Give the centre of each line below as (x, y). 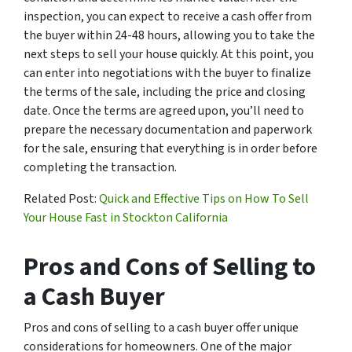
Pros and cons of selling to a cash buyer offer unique (161, 327)
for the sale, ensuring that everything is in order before (170, 148)
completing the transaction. (100, 167)
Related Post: (61, 198)
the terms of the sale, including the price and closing (165, 92)
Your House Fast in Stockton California (126, 217)
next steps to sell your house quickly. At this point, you (169, 54)
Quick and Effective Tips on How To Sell (204, 198)
